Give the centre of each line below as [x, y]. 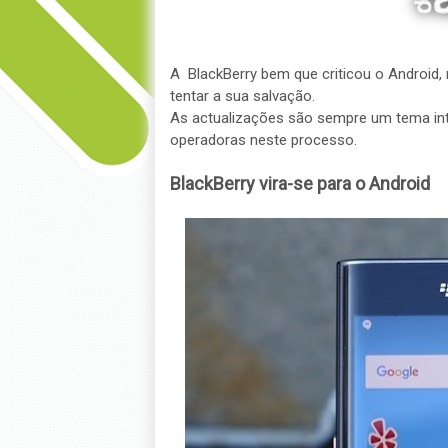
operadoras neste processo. [263, 140]
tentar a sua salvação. [242, 96]
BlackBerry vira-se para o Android [299, 183]
